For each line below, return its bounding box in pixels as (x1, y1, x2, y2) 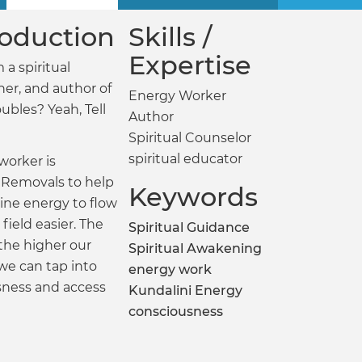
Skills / (128, 21, 212, 53)
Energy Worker (128, 88, 226, 103)
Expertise (128, 49, 251, 81)
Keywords (128, 181, 258, 213)
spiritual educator (128, 151, 242, 166)
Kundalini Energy (128, 283, 242, 298)
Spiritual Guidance (128, 220, 250, 235)
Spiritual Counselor (128, 130, 251, 145)
